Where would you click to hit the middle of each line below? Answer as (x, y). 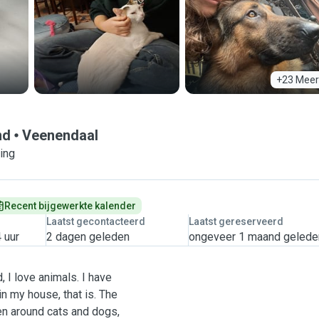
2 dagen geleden (88, 237)
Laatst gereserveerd (236, 221)
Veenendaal (60, 135)
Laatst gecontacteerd (95, 221)
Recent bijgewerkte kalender (70, 206)
